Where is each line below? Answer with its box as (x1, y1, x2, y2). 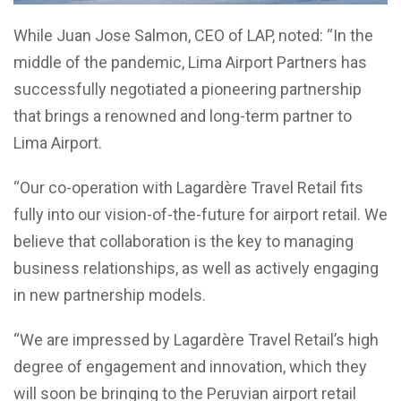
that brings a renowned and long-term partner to (13, 106, 352, 125)
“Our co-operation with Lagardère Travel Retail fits (13, 177, 363, 197)
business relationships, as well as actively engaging (13, 258, 379, 277)
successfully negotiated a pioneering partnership (13, 79, 362, 98)
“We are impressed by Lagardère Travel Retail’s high (13, 329, 379, 349)
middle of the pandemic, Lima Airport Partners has (13, 52, 367, 72)
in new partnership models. (13, 285, 206, 304)
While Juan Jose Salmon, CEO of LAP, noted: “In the (13, 25, 373, 45)
